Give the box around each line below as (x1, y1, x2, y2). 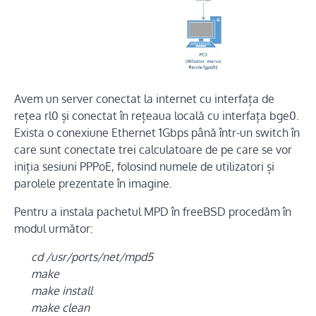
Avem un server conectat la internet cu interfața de (14, 91, 274, 106)
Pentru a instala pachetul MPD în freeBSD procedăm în (14, 204, 291, 219)
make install (31, 283, 92, 298)
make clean (31, 300, 90, 315)
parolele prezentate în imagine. (14, 176, 172, 190)
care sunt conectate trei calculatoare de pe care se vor (14, 142, 292, 157)
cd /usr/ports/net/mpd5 (31, 249, 153, 264)
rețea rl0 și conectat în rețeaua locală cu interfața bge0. (14, 108, 299, 123)
